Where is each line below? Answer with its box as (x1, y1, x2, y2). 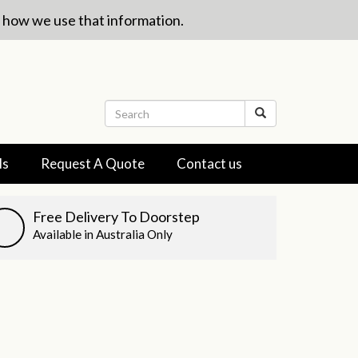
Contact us (177, 155, 242, 172)
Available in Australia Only (33, 227, 173, 241)
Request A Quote (41, 155, 145, 172)
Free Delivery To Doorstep (33, 208, 200, 225)
